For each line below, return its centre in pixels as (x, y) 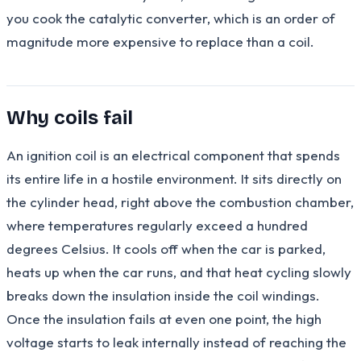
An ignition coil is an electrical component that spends (173, 155)
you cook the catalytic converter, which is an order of (171, 18)
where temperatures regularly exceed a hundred (157, 225)
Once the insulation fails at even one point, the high (164, 318)
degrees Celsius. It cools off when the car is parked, (166, 248)
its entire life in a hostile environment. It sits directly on (174, 178)
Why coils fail (70, 117)
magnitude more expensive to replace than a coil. (160, 41)
